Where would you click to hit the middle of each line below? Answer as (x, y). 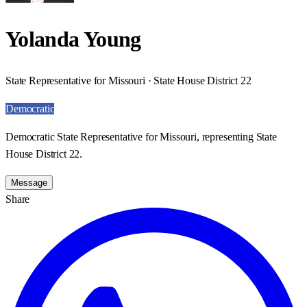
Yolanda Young (73, 39)
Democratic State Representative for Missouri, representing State (141, 136)
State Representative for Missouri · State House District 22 (128, 80)
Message (29, 182)
